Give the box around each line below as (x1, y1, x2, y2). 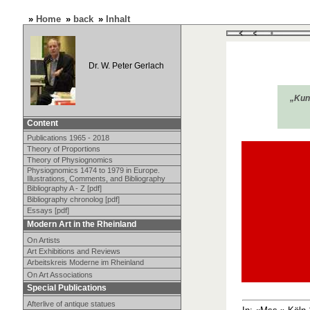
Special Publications (26, 283, 107, 293)
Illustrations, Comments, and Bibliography (26, 174, 165, 183)
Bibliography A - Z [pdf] (26, 184, 102, 192)
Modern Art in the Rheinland (26, 219, 136, 229)
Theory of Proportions (26, 145, 100, 153)
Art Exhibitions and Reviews (26, 247, 120, 255)
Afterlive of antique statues (26, 300, 116, 308)
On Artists (26, 236, 60, 244)
